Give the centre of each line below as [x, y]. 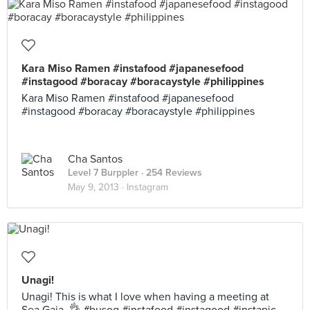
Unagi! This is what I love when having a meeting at [145, 297]
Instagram [147, 187]
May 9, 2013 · [97, 187]
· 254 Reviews [170, 173]
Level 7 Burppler [103, 173]
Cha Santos [95, 159]
